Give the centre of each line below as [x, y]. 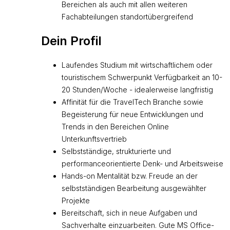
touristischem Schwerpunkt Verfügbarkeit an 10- [142, 77]
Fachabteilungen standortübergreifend [127, 17]
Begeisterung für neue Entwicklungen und [132, 114]
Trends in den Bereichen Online [115, 127]
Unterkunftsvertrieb [94, 139]
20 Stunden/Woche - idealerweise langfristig [137, 90]
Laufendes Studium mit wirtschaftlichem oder [137, 65]
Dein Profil [71, 41]
